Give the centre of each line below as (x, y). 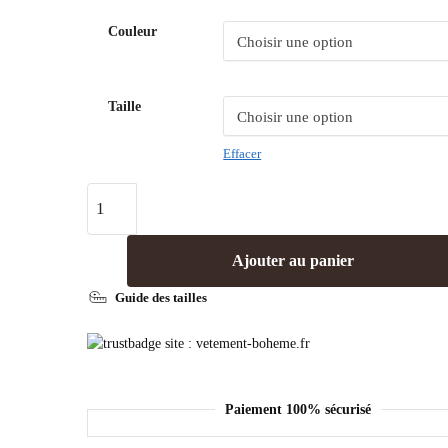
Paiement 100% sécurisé (297, 409)
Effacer (242, 153)
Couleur (133, 31)
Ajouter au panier (292, 260)
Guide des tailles (161, 297)
